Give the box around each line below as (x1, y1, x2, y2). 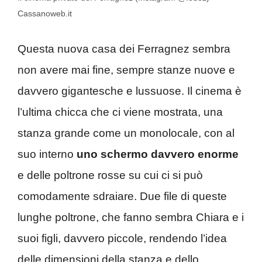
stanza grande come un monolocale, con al (18, 126, 235, 139)
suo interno (18, 147, 77, 160)
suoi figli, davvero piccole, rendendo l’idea (18, 232, 227, 244)
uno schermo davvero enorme (77, 147, 239, 160)
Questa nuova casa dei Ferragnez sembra (18, 42, 230, 55)
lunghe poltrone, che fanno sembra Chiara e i (18, 211, 244, 223)
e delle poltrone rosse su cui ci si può (18, 168, 203, 181)
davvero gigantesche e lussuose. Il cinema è (18, 84, 242, 97)
